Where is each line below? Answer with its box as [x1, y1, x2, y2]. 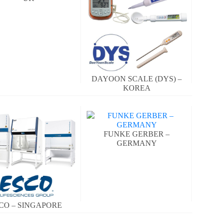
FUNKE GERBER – [104, 130, 170, 139]
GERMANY [116, 139, 157, 148]
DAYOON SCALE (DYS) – [92, 75, 182, 83]
